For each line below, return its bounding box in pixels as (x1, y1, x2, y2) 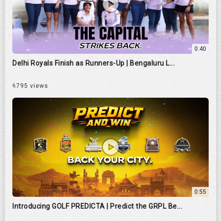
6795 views (12, 82, 48, 89)
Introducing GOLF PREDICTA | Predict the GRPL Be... (12, 202, 182, 210)
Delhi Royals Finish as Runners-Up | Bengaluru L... (12, 59, 175, 67)
